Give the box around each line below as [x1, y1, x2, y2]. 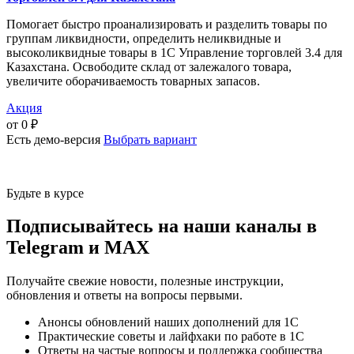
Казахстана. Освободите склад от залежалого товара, [6, 59, 292, 73]
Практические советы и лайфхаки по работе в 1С [38, 330, 304, 344]
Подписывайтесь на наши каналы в [6, 216, 317, 237]
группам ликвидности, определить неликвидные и [6, 31, 281, 45]
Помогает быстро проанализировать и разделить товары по [6, 17, 327, 31]
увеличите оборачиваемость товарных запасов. [6, 73, 260, 88]
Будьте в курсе [6, 186, 84, 200]
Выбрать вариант [104, 132, 197, 146]
